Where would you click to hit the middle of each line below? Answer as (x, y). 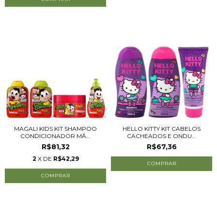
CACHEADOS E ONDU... (162, 136)
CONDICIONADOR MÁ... (55, 136)
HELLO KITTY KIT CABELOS (162, 129)
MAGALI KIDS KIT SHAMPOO (55, 129)
